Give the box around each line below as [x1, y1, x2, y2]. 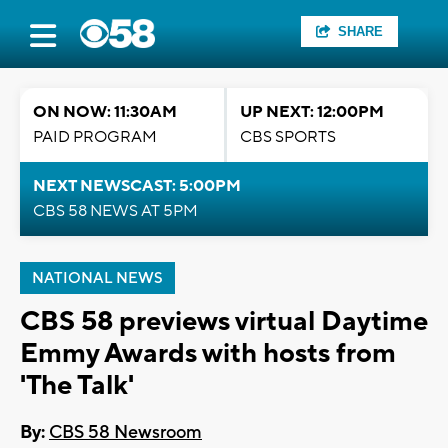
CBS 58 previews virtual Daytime [20, 304, 428, 339]
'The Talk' [20, 368, 134, 403]
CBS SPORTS [240, 127, 336, 147]
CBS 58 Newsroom [49, 421, 202, 445]
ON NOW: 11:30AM [33, 102, 177, 122]
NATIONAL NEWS [32, 269, 163, 288]
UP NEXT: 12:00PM [240, 102, 384, 122]
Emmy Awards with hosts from [20, 336, 396, 371]
